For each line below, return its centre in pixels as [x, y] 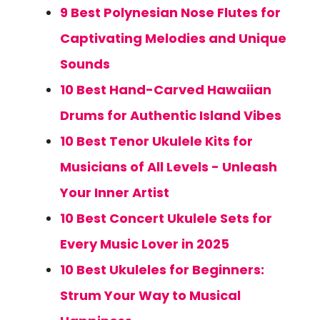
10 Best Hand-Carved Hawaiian [166, 90]
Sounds [85, 64]
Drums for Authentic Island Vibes [171, 115]
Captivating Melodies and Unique [173, 38]
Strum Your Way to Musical [150, 295]
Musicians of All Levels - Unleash [169, 167]
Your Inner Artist [115, 192]
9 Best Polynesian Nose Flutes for [170, 12]
